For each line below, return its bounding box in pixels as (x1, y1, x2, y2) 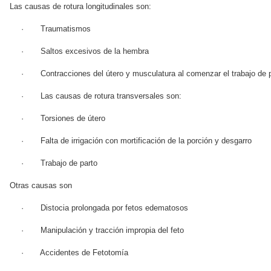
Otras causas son (10, 181, 72, 190)
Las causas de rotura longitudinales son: (10, 2, 151, 11)
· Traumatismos (21, 25, 91, 33)
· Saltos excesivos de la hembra (21, 47, 149, 56)
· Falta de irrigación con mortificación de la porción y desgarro (21, 137, 252, 145)
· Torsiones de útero (21, 114, 105, 123)
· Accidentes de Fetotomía (21, 249, 128, 257)
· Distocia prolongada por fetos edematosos (21, 204, 188, 212)
